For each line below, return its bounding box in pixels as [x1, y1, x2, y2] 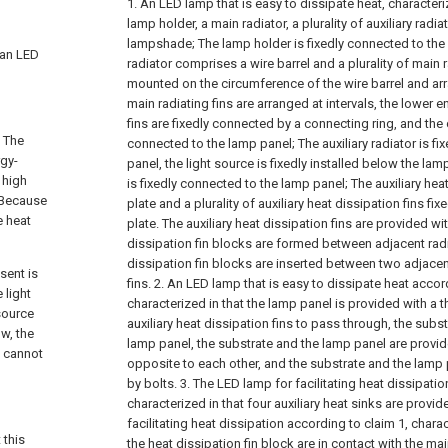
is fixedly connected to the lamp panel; [127, 176, 348, 191]
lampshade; [127, 36, 195, 51]
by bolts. [127, 376, 177, 391]
